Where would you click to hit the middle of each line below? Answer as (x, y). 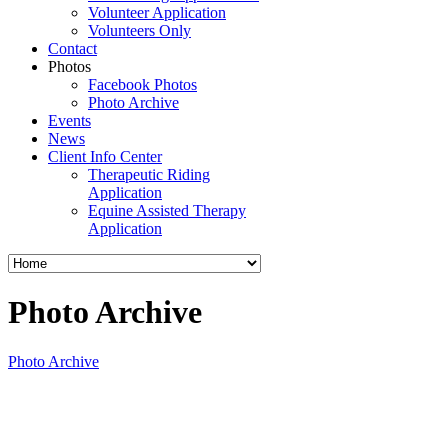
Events (69, 120)
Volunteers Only (139, 30)
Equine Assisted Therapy (167, 210)
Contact (72, 48)
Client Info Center (105, 156)
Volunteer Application (157, 12)
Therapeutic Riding (149, 174)
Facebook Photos (142, 84)
